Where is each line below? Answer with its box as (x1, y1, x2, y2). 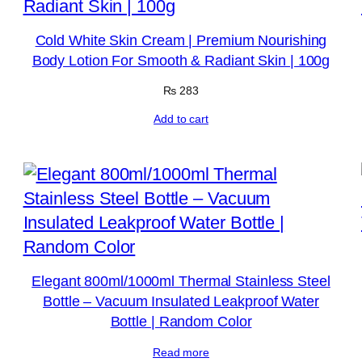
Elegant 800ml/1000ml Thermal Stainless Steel (32, 272, 330, 289)
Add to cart (154, 112, 208, 126)
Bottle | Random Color (110, 313, 252, 330)
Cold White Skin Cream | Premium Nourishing (35, 32, 327, 49)
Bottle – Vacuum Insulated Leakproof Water (43, 293, 319, 309)
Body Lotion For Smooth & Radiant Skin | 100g (32, 53, 330, 69)
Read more (152, 345, 210, 359)
